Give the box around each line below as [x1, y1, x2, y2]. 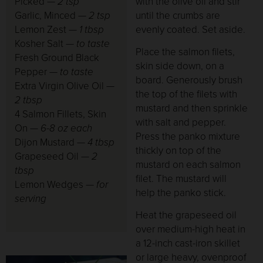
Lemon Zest [15, 22, 66, 37]
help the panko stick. [136, 185, 227, 200]
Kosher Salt [15, 36, 63, 51]
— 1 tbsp [66, 22, 104, 37]
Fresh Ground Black [15, 50, 99, 65]
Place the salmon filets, [136, 44, 235, 59]
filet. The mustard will [136, 171, 227, 186]
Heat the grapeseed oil [136, 208, 237, 223]
